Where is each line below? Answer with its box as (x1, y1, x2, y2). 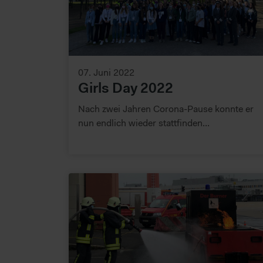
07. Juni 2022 (78, 66, 134, 79)
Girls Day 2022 (78, 79, 173, 97)
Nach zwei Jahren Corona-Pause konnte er (78, 103, 254, 115)
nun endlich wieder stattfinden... (78, 117, 210, 129)
